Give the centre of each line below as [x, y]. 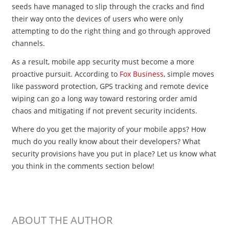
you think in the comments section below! [83, 166]
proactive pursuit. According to [65, 74]
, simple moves [189, 74]
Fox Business [141, 74]
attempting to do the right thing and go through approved [111, 31]
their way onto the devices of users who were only [97, 19]
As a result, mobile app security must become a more [103, 62]
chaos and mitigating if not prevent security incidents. [104, 111]
